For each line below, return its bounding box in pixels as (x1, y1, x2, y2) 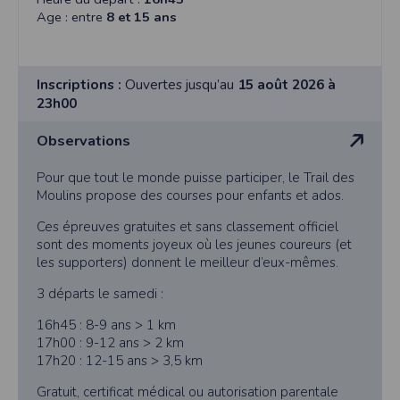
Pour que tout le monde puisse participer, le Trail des (37, 169, 354, 187)
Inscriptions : (37, 75, 121, 95)
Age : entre (37, 8, 106, 27)
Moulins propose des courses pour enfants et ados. (37, 187, 344, 205)
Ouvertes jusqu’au (121, 75, 237, 95)
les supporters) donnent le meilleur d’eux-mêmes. (37, 254, 338, 272)
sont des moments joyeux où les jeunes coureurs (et (37, 236, 352, 254)
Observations (37, 130, 130, 152)
